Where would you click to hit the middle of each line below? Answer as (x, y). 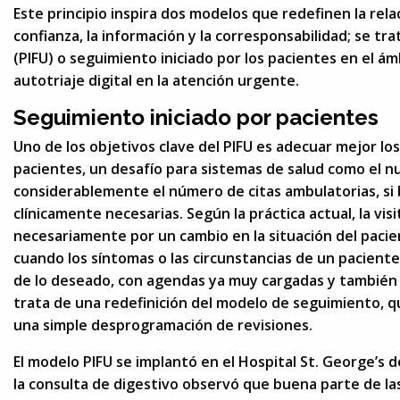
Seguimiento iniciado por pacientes (196, 117)
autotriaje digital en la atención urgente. (156, 80)
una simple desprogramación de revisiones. (163, 325)
